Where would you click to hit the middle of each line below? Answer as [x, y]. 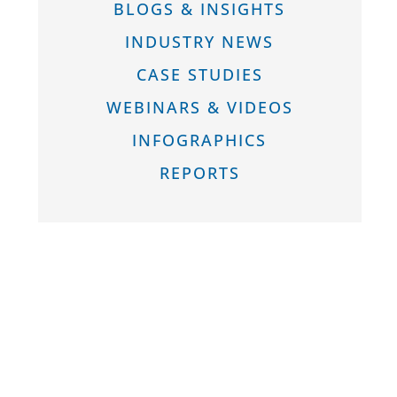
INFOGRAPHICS [200, 140]
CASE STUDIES [199, 75]
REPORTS [199, 173]
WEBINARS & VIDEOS [199, 108]
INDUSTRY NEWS [200, 42]
